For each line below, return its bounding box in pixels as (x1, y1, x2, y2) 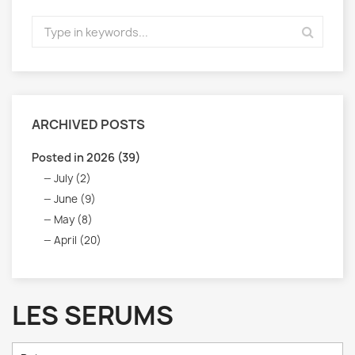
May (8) (54, 212, 93, 227)
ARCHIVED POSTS (32, 116, 145, 133)
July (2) (54, 171, 91, 185)
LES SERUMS (12, 298, 174, 333)
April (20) (54, 233, 101, 247)
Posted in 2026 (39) (32, 150, 140, 165)
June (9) (54, 192, 96, 206)
